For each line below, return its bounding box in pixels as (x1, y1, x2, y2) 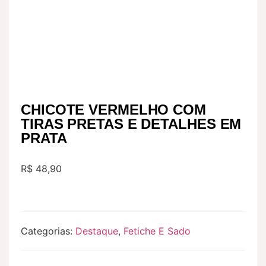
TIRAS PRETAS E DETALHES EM (21, 116, 242, 132)
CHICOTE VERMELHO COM (21, 102, 206, 118)
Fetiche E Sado (123, 225, 191, 237)
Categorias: (21, 225, 75, 237)
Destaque (75, 225, 118, 237)
